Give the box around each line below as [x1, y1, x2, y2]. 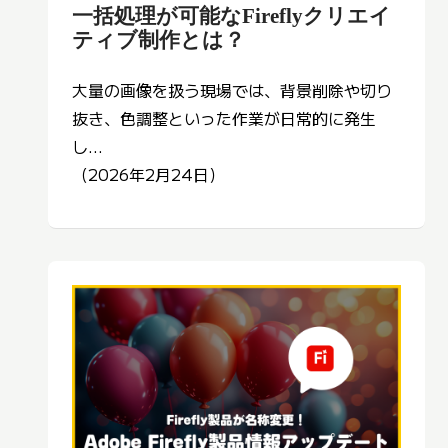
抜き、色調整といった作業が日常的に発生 [72, 106, 376, 131]
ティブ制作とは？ [72, 28, 245, 52]
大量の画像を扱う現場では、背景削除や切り [72, 78, 392, 103]
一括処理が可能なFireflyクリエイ [72, 4, 391, 28]
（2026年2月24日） [72, 162, 225, 187]
